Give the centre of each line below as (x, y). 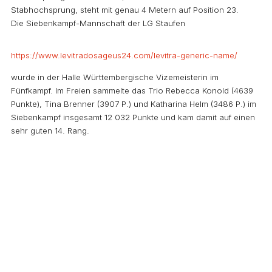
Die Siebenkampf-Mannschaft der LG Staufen (98, 23)
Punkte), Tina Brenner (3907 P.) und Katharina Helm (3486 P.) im (134, 104)
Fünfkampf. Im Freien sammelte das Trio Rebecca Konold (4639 (132, 90)
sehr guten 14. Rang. (50, 130)
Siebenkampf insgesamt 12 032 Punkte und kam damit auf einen (133, 117)
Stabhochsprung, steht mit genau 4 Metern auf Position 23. (125, 9)
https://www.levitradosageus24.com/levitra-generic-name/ (124, 56)
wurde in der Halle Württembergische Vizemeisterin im (115, 77)
